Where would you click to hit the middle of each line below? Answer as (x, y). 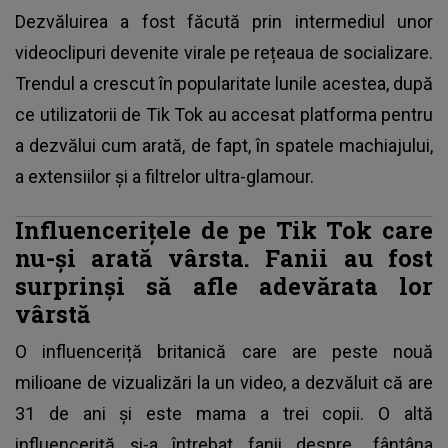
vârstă (52, 314)
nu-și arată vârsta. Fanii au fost (224, 258)
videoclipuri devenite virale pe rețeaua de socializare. (224, 53)
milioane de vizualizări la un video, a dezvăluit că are (224, 383)
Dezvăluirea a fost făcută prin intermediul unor (224, 22)
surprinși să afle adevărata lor (224, 286)
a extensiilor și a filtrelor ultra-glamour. (166, 177)
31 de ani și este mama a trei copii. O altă (224, 414)
